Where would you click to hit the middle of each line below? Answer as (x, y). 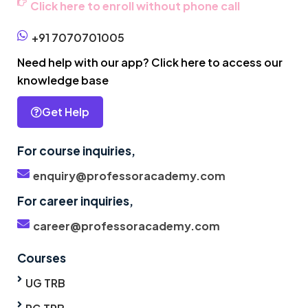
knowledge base (63, 80)
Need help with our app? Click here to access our (150, 63)
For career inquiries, (75, 201)
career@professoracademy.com (126, 226)
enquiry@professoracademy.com (129, 176)
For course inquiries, (76, 151)
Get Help (66, 112)
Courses (42, 258)
